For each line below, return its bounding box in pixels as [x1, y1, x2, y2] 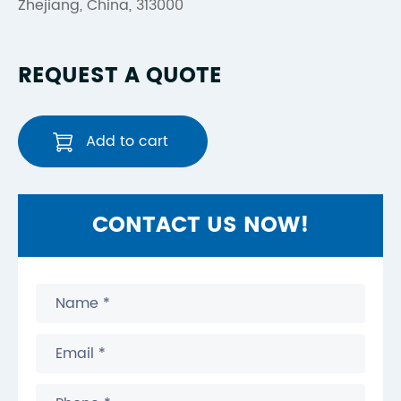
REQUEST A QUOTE [18, 58, 222, 94]
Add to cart [81, 130, 173, 153]
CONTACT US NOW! [92, 208, 309, 243]
